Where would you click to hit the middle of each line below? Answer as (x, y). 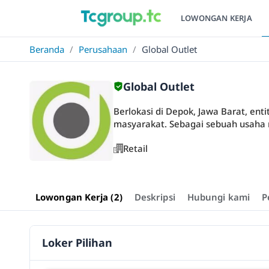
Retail (135, 148)
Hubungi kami (218, 197)
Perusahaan (103, 49)
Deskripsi (155, 197)
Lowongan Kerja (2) (79, 197)
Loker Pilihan (77, 243)
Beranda (47, 49)
